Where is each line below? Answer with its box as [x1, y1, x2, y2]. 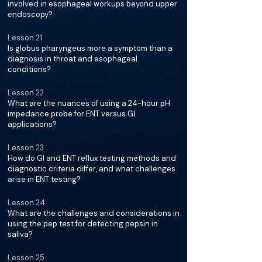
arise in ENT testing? [8, 174, 81, 184]
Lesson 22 [8, 88, 44, 98]
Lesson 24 [8, 198, 45, 208]
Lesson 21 [8, 33, 42, 43]
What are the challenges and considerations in [8, 208, 180, 218]
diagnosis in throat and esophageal [8, 54, 137, 64]
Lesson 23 [8, 143, 44, 153]
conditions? [8, 64, 51, 74]
